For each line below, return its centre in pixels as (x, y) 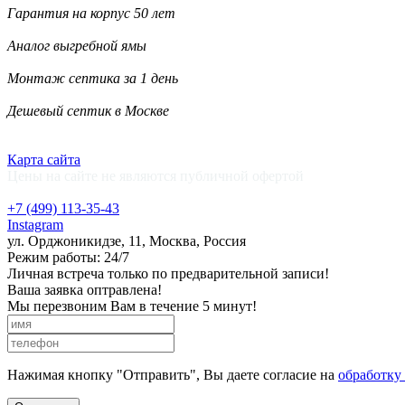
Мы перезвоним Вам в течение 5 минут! (132, 306)
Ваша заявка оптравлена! (85, 290)
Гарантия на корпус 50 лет (91, 14)
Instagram (35, 225)
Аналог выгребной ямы (77, 46)
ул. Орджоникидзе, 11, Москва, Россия (127, 241)
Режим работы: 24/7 (68, 258)
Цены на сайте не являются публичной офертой (155, 176)
